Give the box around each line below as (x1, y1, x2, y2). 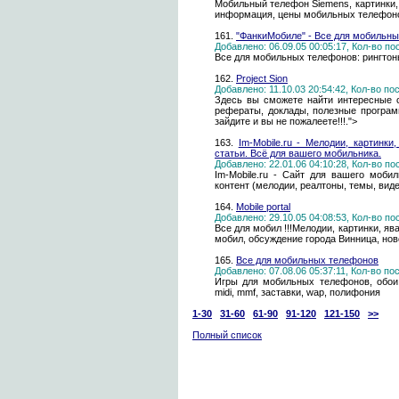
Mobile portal (236, 201, 290, 212)
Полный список (192, 330, 262, 340)
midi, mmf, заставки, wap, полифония (215, 287, 380, 297)
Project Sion (236, 73, 288, 84)
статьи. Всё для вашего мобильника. (215, 148, 381, 159)
